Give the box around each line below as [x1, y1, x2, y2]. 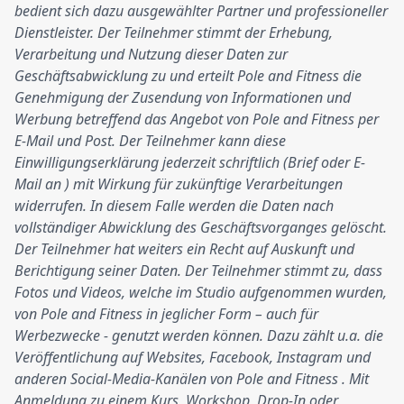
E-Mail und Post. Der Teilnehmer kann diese [14, 131, 286, 151]
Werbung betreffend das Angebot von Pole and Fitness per [14, 109, 379, 129]
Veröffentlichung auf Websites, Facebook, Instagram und [14, 347, 371, 367]
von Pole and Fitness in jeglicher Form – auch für [14, 304, 318, 324]
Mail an [14, 174, 65, 194]
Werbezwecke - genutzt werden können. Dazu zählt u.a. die [14, 326, 383, 345]
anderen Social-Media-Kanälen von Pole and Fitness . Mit [14, 369, 369, 389]
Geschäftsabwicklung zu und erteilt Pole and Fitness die [14, 66, 362, 86]
